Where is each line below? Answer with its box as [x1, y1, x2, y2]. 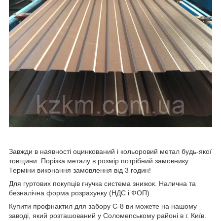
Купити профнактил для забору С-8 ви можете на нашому [9, 202, 197, 211]
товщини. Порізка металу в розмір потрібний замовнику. [9, 157, 190, 165]
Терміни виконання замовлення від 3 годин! [9, 166, 151, 175]
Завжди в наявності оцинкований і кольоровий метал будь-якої [9, 147, 212, 156]
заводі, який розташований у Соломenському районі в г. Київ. [9, 212, 206, 220]
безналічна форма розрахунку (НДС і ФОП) [9, 189, 149, 197]
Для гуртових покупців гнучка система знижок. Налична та [9, 180, 196, 188]
